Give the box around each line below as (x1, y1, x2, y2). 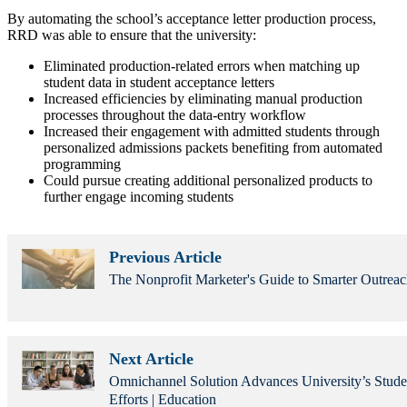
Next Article (109, 350, 194, 369)
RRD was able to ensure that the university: (7, 27, 256, 44)
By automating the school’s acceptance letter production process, (7, 11, 376, 27)
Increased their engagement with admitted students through (44, 124, 380, 140)
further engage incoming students (44, 189, 233, 205)
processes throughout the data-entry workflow (44, 107, 306, 124)
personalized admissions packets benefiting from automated (44, 140, 382, 156)
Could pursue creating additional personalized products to (44, 173, 372, 189)
